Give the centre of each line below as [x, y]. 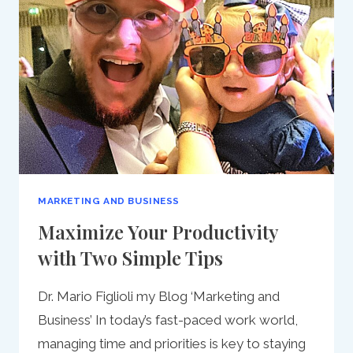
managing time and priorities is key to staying [172, 343]
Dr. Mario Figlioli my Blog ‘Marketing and [159, 296]
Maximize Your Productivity [158, 231]
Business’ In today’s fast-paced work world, [168, 320]
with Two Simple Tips [130, 257]
